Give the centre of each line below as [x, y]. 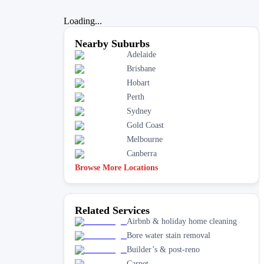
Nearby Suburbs [112, 43]
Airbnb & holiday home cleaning [182, 221]
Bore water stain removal [169, 235]
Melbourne [145, 139]
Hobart [138, 82]
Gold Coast [145, 125]
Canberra [142, 153]
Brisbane [141, 68]
